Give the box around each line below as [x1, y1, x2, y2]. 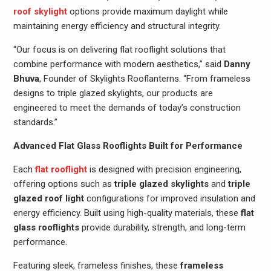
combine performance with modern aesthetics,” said [13, 59, 224, 70]
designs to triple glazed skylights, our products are [13, 88, 213, 99]
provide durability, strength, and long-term [79, 222, 246, 233]
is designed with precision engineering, [87, 164, 241, 175]
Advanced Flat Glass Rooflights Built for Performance [13, 140, 243, 151]
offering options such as [13, 178, 114, 189]
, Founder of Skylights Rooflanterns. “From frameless [39, 73, 250, 84]
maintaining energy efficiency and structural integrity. [13, 21, 221, 31]
